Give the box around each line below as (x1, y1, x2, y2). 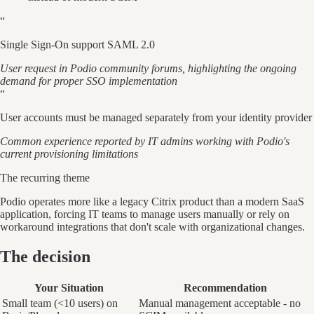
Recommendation (184, 282, 267, 294)
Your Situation (34, 282, 104, 294)
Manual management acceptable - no (139, 297, 301, 310)
